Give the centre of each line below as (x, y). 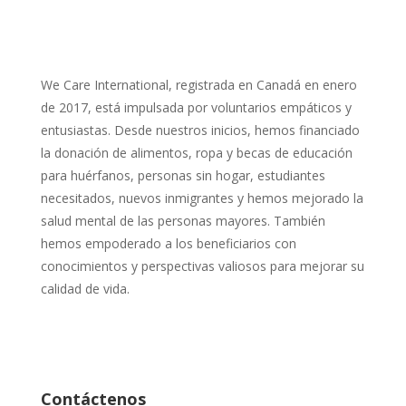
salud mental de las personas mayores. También (183, 220)
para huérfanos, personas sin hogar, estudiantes (183, 175)
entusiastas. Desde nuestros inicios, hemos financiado (200, 130)
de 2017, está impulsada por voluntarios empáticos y (196, 107)
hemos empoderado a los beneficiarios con (168, 243)
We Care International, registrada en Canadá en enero (198, 84)
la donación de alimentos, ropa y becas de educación (196, 152)
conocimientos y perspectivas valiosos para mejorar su (202, 266)
